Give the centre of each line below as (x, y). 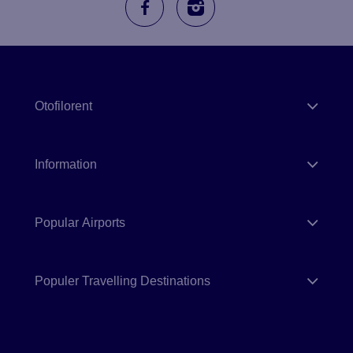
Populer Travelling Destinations (123, 281)
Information (66, 164)
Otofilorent (63, 106)
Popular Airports (80, 222)
